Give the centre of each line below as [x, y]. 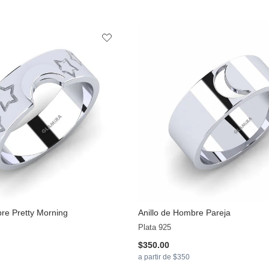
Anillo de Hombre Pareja [184, 213]
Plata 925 [154, 228]
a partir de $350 [164, 257]
